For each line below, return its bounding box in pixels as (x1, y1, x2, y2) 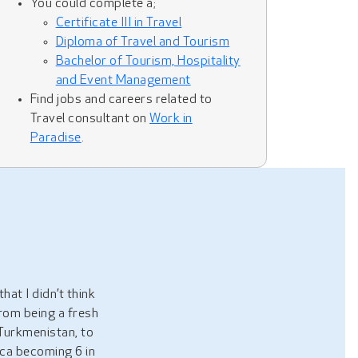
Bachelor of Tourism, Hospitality (55, 55, 241, 68)
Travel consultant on (30, 113, 150, 125)
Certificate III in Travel (55, 17, 182, 30)
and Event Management (55, 74, 191, 87)
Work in (149, 113, 193, 125)
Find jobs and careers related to (30, 93, 213, 106)
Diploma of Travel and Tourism (55, 36, 230, 49)
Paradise (30, 132, 82, 145)
